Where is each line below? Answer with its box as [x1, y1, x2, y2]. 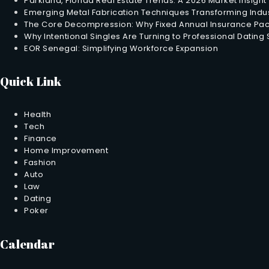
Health [24, 109, 51, 121]
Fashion [24, 157, 56, 169]
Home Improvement [24, 145, 108, 157]
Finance [24, 133, 57, 145]
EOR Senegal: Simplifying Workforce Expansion [24, 42, 218, 54]
